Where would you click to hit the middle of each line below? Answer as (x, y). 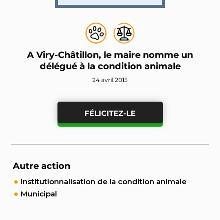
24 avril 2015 (110, 80)
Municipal (39, 194)
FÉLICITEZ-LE (110, 113)
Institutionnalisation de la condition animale (103, 182)
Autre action (42, 166)
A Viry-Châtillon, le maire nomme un (110, 55)
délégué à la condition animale (110, 66)
